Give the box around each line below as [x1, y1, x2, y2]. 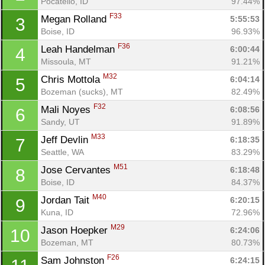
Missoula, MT [41, 56, 91, 66]
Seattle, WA [41, 147, 84, 157]
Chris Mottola [41, 73, 103, 85]
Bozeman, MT [41, 237, 93, 247]
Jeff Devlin [41, 134, 91, 146]
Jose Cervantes [41, 164, 114, 176]
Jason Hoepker [41, 224, 111, 236]
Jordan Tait [41, 194, 92, 206]
